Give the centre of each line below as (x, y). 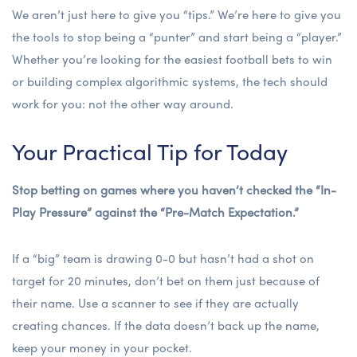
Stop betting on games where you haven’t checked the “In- (174, 189)
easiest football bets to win (258, 59)
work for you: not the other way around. (123, 103)
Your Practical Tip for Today (150, 150)
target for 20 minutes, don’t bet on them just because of (166, 280)
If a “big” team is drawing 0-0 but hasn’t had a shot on (163, 258)
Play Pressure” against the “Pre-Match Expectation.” (155, 212)
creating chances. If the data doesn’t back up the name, (166, 325)
